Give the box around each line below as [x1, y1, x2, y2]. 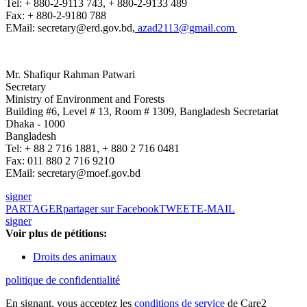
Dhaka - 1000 [5, 118, 65, 130]
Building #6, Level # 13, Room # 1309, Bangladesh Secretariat [5, 106, 278, 118]
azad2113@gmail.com [135, 22, 237, 34]
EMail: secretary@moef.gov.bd [5, 167, 140, 180]
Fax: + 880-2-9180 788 [5, 10, 106, 22]
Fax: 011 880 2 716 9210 [5, 155, 114, 167]
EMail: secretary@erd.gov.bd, [5, 22, 135, 34]
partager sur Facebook [63, 203, 159, 215]
